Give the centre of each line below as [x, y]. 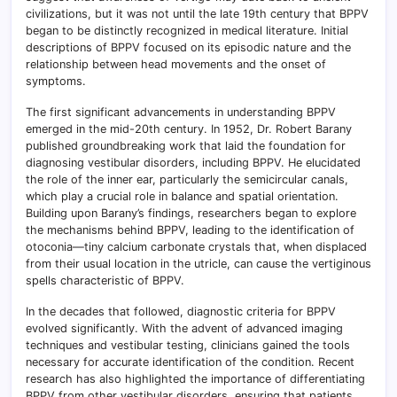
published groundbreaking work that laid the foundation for [186, 146]
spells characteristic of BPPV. [105, 281]
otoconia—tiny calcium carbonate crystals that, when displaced [196, 247]
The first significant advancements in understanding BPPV [181, 113]
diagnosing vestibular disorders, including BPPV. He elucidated [193, 163]
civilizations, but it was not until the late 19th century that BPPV [197, 14]
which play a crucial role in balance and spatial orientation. [182, 197]
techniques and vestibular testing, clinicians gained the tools [188, 346]
